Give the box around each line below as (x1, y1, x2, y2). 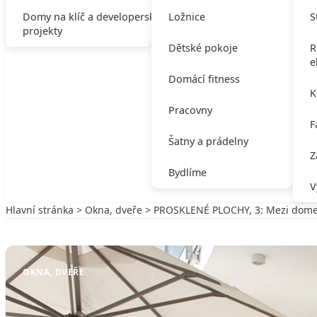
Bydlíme (168, 166, 207, 179)
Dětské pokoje (168, 41, 238, 54)
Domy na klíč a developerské (23, 10, 161, 23)
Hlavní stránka (6, 203, 74, 217)
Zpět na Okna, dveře (20, 217, 116, 231)
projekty (23, 24, 62, 38)
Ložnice (168, 10, 205, 23)
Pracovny (168, 103, 212, 117)
